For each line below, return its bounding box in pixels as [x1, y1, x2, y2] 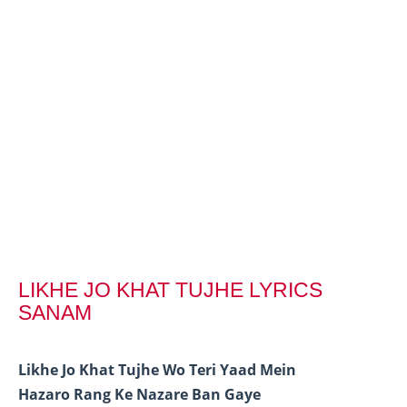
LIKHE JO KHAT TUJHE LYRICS [18, 278, 323, 303]
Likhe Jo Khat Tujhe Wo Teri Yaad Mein [18, 360, 296, 381]
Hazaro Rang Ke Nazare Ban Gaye [18, 384, 261, 405]
